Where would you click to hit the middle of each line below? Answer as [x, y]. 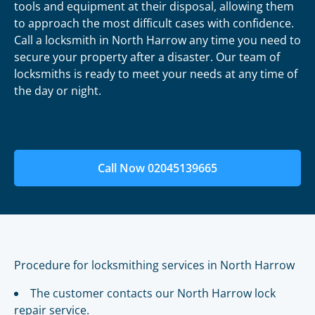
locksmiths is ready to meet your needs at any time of [156, 74]
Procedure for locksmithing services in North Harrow [154, 265]
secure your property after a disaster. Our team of [147, 57]
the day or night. [58, 91]
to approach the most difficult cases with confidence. [154, 23]
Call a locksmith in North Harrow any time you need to [157, 40]
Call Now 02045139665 [157, 168]
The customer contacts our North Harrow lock [153, 293]
